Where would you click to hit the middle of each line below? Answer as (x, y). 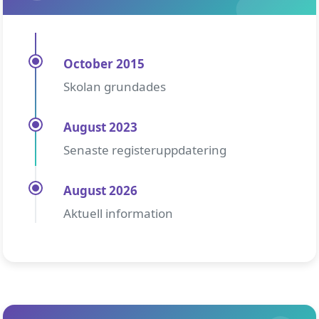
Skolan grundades (115, 87)
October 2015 (104, 64)
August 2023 (100, 127)
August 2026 (100, 190)
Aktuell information (118, 213)
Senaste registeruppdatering (145, 150)
